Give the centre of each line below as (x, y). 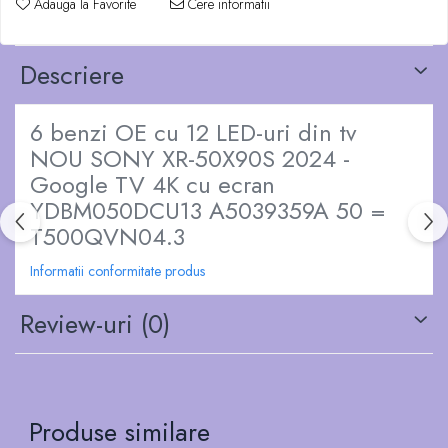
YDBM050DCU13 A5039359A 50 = (208, 210)
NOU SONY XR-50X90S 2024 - (190, 158)
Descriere (72, 74)
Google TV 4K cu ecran (152, 184)
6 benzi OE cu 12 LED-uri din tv (193, 132)
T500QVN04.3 (107, 236)
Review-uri (80, 323)
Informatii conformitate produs (117, 270)
